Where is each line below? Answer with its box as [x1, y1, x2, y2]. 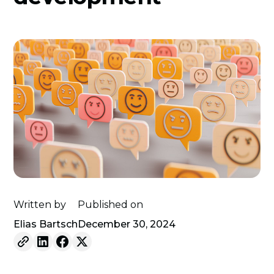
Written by [13, 198, 67, 210]
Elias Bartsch [13, 218, 78, 230]
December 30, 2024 [78, 218, 176, 230]
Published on [78, 198, 144, 210]
